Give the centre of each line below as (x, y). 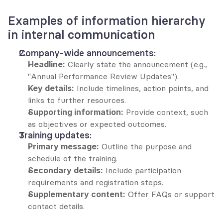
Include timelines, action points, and (141, 88)
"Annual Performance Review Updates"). (103, 76)
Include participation (142, 170)
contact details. (56, 206)
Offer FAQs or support (170, 194)
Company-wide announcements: (87, 53)
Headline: (47, 64)
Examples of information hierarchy (107, 20)
